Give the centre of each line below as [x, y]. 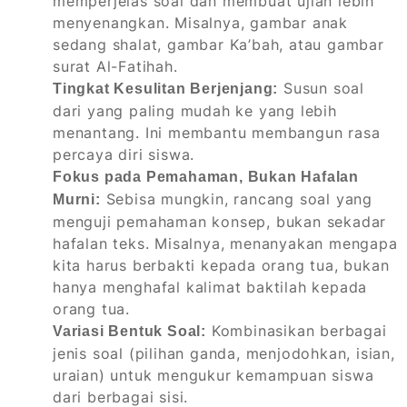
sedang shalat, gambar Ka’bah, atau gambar [218, 45]
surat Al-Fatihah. [115, 67]
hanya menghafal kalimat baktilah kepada [210, 288]
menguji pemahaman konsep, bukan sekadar [220, 222]
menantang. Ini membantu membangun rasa [217, 133]
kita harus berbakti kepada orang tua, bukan [221, 266]
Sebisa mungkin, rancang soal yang [237, 199]
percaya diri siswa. [124, 155]
